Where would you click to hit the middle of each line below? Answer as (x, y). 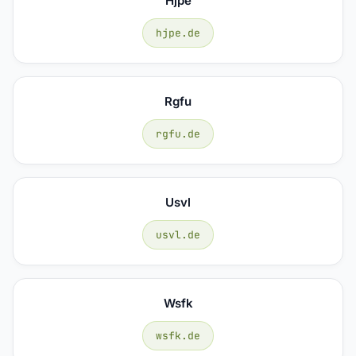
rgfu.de (178, 133)
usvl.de (178, 234)
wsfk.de (178, 335)
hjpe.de (178, 33)
